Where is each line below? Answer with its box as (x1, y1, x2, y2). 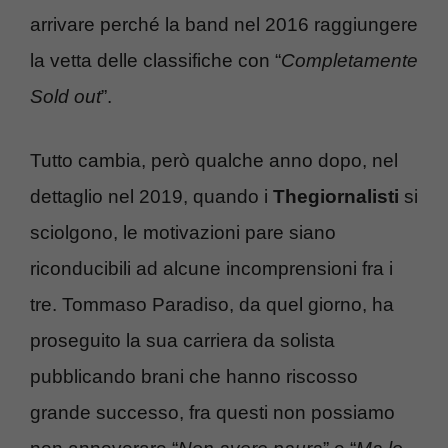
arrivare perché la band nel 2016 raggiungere (30, 13, 418, 35)
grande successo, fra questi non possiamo (30, 402, 395, 424)
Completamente (281, 49, 418, 71)
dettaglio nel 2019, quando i (30, 186, 273, 208)
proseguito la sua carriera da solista (30, 330, 335, 352)
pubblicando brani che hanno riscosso (30, 366, 358, 388)
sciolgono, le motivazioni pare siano (30, 222, 336, 244)
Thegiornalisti (273, 186, 399, 208)
